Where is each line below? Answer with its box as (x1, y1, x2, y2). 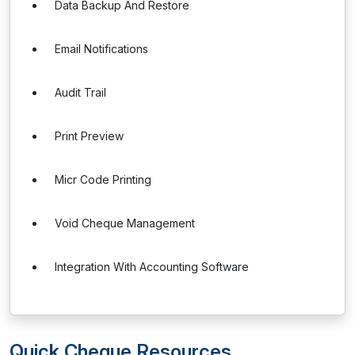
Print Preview (55, 129, 124, 143)
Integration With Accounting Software (55, 260, 249, 273)
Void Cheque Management (55, 216, 195, 230)
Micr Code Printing (55, 173, 151, 186)
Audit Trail (55, 86, 106, 99)
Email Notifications (55, 42, 148, 55)
